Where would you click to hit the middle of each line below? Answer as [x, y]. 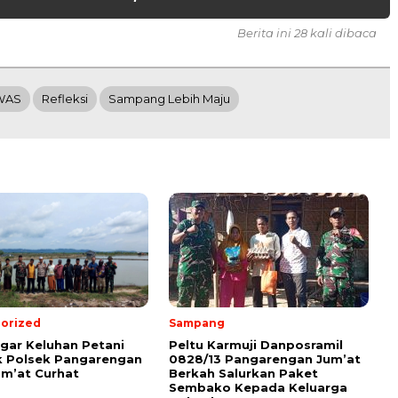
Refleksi [65, 99]
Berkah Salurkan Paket [243, 374]
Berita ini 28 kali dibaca [307, 33]
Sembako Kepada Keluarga [258, 388]
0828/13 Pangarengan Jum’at [265, 359]
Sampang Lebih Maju [169, 99]
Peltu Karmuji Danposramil [256, 345]
